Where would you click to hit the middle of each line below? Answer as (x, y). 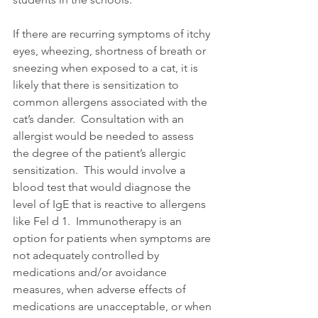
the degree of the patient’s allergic (101, 153)
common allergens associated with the (111, 102)
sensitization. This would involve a (100, 170)
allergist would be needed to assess (105, 136)
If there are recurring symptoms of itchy (113, 33)
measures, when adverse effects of (101, 289)
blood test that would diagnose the (103, 187)
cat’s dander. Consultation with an (100, 119)
